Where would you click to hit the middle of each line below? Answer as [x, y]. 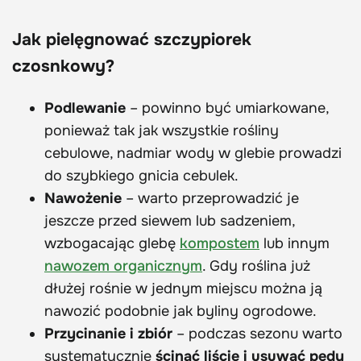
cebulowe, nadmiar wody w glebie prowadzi [193, 154]
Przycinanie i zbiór [108, 334]
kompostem [220, 244]
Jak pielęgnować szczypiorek [132, 40]
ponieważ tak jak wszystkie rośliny [162, 131]
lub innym [295, 244]
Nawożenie [85, 199]
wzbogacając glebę [112, 244]
